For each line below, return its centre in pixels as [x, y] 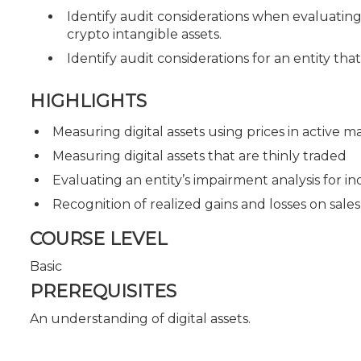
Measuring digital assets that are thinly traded [199, 156]
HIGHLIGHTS [88, 101]
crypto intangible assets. [144, 34]
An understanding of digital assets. [140, 319]
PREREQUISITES [103, 291]
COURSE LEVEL [98, 239]
